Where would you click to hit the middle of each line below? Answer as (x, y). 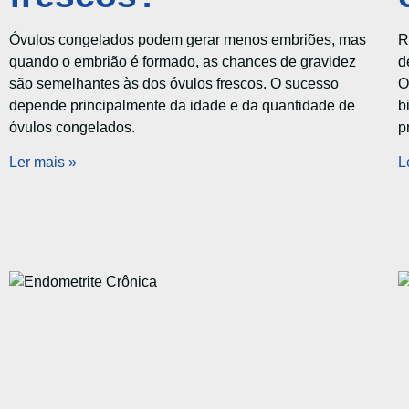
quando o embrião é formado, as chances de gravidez (183, 61)
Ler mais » (43, 162)
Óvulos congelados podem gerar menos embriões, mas (188, 39)
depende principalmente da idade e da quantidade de (182, 105)
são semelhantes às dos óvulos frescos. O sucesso (174, 83)
